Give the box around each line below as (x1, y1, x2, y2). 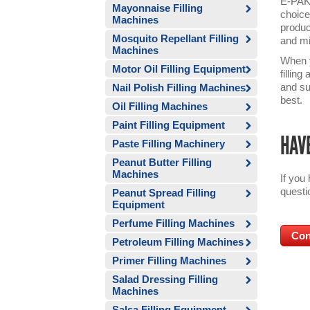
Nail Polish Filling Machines (112, 82, 246, 93)
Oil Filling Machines (112, 100, 208, 112)
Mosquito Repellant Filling (112, 33, 239, 44)
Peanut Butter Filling (112, 156, 212, 168)
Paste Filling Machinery (112, 138, 225, 149)
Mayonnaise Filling (112, 2, 203, 14)
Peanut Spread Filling (112, 187, 216, 199)
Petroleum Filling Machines (112, 236, 244, 248)
